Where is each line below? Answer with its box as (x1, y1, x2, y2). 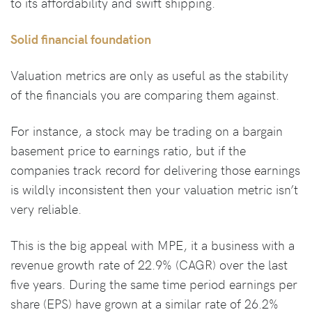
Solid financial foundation (10, 30, 151, 48)
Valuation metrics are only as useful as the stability (10, 66, 288, 84)
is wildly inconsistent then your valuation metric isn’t (10, 180, 298, 198)
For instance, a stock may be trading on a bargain (10, 122, 283, 140)
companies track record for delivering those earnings (10, 161, 300, 179)
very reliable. (10, 200, 81, 218)
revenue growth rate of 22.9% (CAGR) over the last (10, 256, 288, 274)
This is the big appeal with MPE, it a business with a (10, 236, 295, 254)
